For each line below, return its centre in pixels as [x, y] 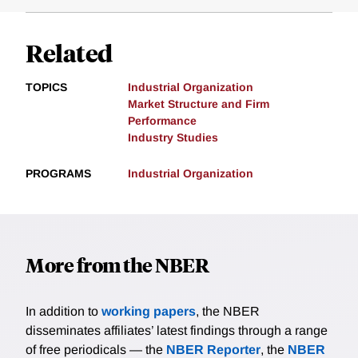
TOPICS [46, 88]
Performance [162, 121]
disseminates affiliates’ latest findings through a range [177, 331]
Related [69, 53]
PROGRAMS [58, 174]
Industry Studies [173, 138]
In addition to [64, 312]
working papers [149, 312]
